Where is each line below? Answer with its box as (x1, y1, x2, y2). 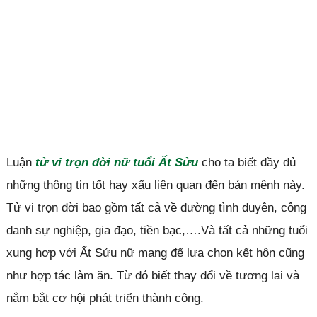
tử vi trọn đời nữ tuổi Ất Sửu (35, 156, 198, 169)
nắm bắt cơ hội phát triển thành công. (6, 292, 204, 305)
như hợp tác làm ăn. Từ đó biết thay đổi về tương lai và (6, 269, 299, 282)
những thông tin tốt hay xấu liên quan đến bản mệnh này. (6, 178, 305, 192)
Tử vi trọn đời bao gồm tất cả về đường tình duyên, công (6, 201, 306, 214)
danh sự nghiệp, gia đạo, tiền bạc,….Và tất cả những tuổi (6, 224, 308, 237)
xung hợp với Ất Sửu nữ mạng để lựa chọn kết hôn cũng (6, 246, 304, 260)
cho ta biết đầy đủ (197, 156, 296, 169)
